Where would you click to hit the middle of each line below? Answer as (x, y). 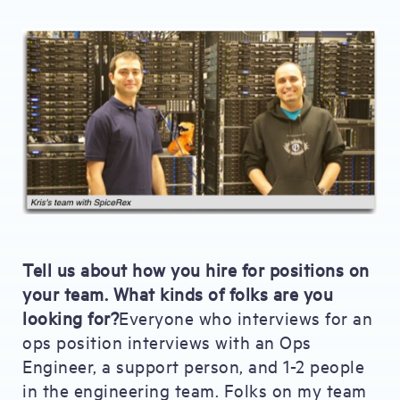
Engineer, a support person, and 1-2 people (193, 366)
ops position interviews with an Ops (167, 342)
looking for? (71, 318)
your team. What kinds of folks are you (178, 294)
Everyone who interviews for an (246, 318)
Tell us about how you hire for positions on (196, 270)
